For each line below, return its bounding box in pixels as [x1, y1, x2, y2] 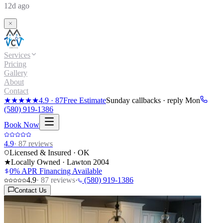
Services [4, 50, 30, 59]
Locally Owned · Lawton [11, 157, 93, 166]
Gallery [4, 68, 27, 77]
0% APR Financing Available [9, 166, 102, 175]
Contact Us [14, 186, 47, 194]
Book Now [4, 120, 39, 129]
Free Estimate [63, 96, 106, 105]
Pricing [4, 59, 26, 68]
